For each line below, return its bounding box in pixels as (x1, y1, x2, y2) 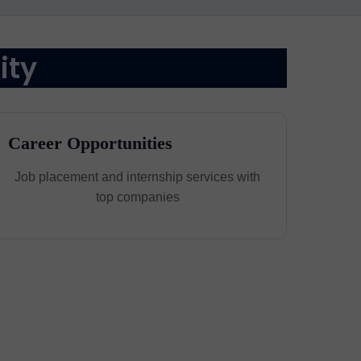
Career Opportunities (8, 133, 173, 153)
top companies (95, 190, 180, 204)
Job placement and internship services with (15, 170, 261, 184)
